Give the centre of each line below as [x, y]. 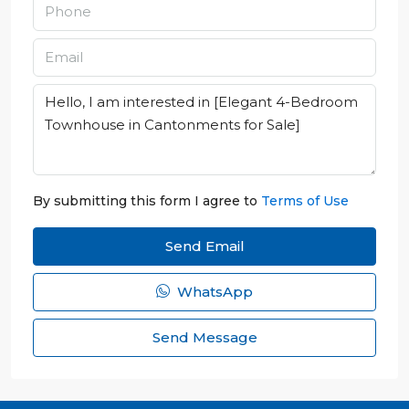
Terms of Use [305, 201]
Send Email [204, 246]
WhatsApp [213, 292]
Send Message [204, 338]
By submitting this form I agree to [147, 201]
